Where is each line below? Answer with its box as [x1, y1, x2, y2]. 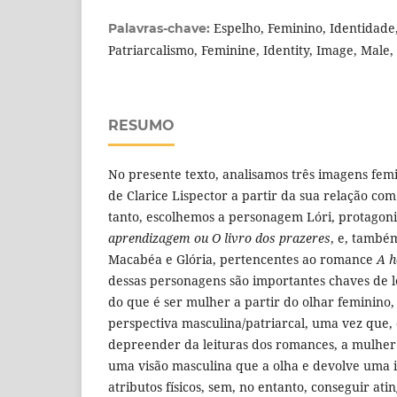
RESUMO [108, 116, 175, 134]
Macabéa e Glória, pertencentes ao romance [108, 250, 377, 268]
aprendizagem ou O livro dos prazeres [108, 229, 331, 246]
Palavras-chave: [108, 19, 214, 36]
